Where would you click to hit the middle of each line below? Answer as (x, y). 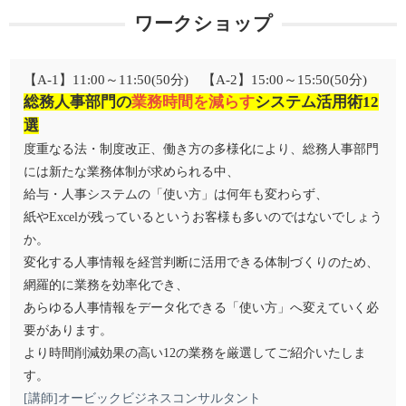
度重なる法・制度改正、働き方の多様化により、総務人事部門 (201, 149)
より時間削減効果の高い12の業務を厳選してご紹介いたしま (195, 353)
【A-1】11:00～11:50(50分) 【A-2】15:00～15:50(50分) (195, 79)
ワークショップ (203, 24)
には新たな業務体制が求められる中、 (131, 172)
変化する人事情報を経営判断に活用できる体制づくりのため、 (201, 262)
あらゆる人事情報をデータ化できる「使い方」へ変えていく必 (201, 308)
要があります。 (68, 330)
